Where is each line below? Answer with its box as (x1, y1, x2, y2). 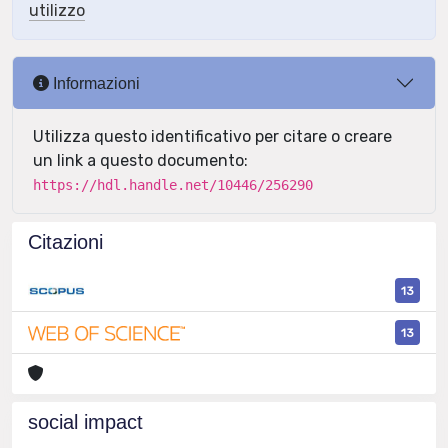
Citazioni (28, 231, 103, 253)
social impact (28, 411, 143, 434)
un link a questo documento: (33, 151, 248, 170)
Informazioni (49, 74, 140, 92)
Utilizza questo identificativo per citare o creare (33, 127, 392, 146)
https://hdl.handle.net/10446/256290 (33, 177, 313, 193)
